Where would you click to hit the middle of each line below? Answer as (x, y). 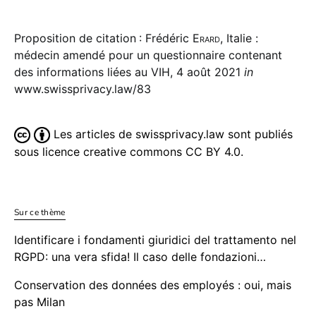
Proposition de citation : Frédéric (103, 38)
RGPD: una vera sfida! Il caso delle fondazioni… (140, 257)
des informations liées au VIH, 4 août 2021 (129, 72)
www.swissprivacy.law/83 (83, 89)
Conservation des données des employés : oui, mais (153, 285)
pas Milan (39, 302)
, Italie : (239, 38)
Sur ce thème (40, 213)
